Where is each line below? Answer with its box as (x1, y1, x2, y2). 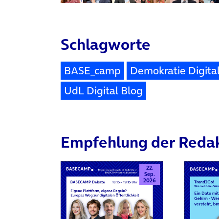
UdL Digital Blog (64, 83, 143, 98)
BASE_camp (64, 63, 121, 78)
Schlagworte (61, 33, 151, 55)
